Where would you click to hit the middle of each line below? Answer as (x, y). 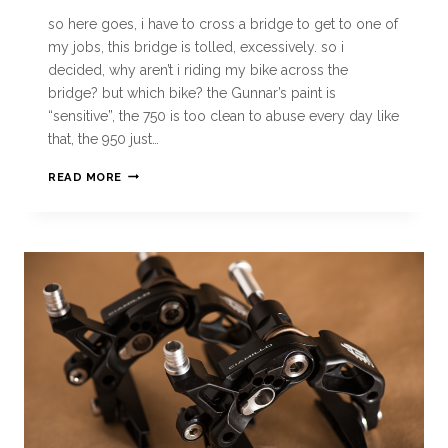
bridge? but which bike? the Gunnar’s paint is (192, 92)
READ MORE (85, 176)
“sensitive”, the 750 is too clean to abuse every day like (223, 115)
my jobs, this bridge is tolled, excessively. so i (196, 46)
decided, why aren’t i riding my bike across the (198, 69)
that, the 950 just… (103, 138)
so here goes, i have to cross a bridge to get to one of (223, 23)
